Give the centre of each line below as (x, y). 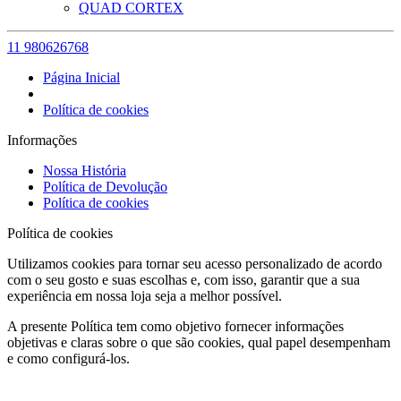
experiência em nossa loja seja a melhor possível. (146, 296)
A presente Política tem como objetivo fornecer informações (175, 326)
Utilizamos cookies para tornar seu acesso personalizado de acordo (195, 264)
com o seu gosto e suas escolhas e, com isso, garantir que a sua (183, 280)
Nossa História (85, 171)
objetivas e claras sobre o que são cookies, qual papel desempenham (199, 342)
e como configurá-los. (68, 358)
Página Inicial (81, 77)
